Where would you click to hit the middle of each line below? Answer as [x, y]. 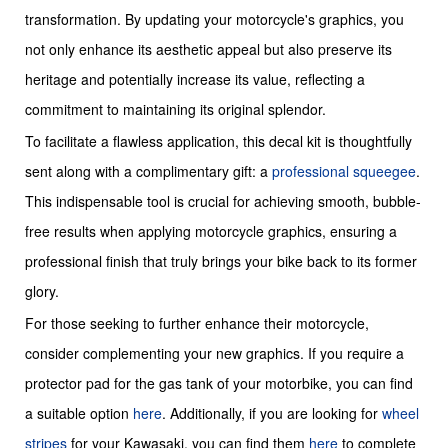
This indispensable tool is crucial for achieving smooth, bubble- [223, 200]
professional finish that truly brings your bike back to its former [221, 260]
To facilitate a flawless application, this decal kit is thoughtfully [218, 140]
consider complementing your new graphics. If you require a [214, 352]
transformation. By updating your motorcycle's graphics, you [214, 18]
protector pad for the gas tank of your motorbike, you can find [219, 382]
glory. [42, 290]
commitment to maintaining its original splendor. [175, 108]
